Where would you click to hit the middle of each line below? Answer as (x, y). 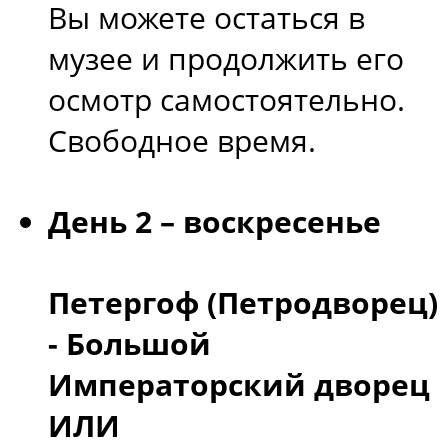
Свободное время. (182, 141)
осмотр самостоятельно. (226, 100)
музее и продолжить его (226, 59)
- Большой (129, 343)
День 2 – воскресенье (214, 221)
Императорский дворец (239, 384)
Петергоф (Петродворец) (243, 302)
